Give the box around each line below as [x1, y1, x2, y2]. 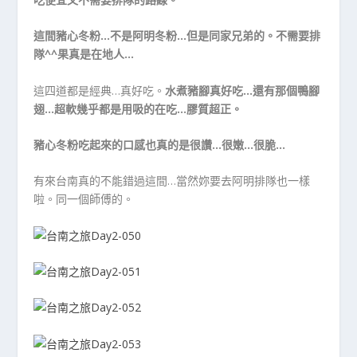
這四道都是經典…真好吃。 [33, 82, 166, 98]
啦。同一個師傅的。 [33, 191, 135, 207]
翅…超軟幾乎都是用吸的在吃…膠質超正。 [33, 100, 243, 116]
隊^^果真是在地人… [33, 46, 135, 62]
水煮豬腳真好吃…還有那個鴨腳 [165, 82, 320, 98]
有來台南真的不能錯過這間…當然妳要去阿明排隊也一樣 [33, 173, 311, 189]
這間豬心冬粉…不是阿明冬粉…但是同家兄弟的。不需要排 [33, 28, 321, 44]
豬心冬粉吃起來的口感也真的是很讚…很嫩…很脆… [33, 136, 286, 152]
